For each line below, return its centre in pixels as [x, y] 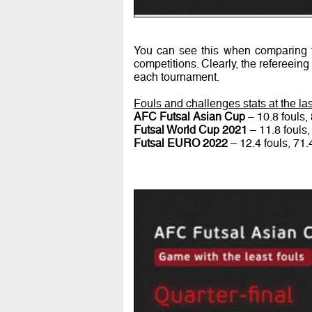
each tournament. [176, 77]
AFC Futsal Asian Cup [189, 117]
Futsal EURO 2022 [180, 143]
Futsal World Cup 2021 [190, 130]
